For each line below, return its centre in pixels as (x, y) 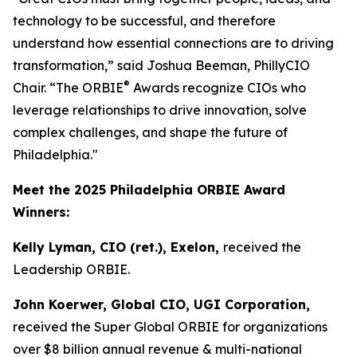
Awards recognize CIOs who (218, 88)
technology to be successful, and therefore (144, 21)
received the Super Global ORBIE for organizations (170, 327)
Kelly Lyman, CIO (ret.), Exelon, (118, 247)
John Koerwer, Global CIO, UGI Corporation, (161, 305)
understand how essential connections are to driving (173, 43)
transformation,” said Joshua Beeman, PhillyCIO (161, 66)
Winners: (43, 212)
